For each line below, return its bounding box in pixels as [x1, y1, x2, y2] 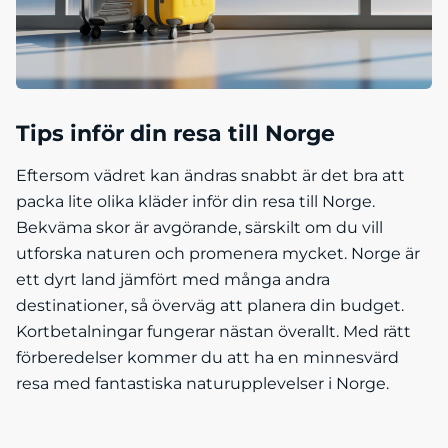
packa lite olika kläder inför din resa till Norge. [16, 192, 375, 212]
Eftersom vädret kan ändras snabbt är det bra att [16, 166, 405, 186]
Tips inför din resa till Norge [16, 120, 335, 148]
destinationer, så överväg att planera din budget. [16, 296, 404, 316]
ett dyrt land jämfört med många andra [16, 270, 330, 290]
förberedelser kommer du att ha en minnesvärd [16, 348, 399, 368]
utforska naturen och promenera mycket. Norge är [16, 244, 420, 264]
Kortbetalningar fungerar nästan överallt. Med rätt [16, 322, 411, 342]
